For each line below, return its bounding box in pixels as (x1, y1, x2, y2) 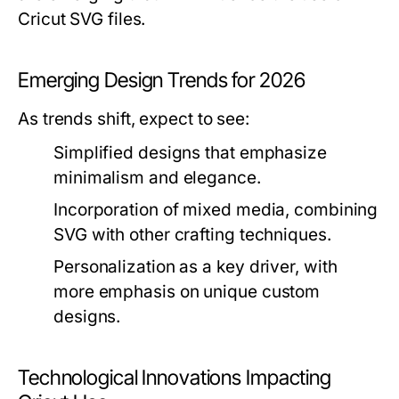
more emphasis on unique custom (53, 281, 321, 303)
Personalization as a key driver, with (53, 256, 338, 278)
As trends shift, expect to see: (18, 109, 250, 130)
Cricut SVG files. (18, 9, 146, 30)
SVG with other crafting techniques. (53, 224, 331, 246)
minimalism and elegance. (53, 167, 261, 189)
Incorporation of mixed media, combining (53, 199, 379, 221)
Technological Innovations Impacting (18, 365, 331, 391)
